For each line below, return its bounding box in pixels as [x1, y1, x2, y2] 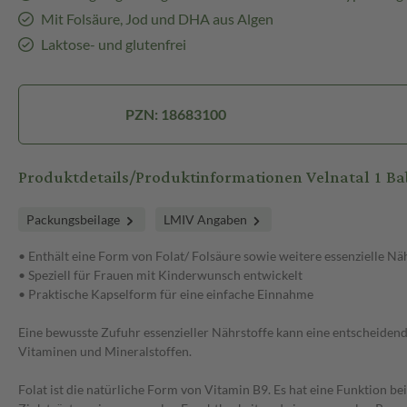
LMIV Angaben [163, 212, 250, 228]
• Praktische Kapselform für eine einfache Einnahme [18, 286, 313, 303]
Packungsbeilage [26, 212, 123, 228]
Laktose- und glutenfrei [40, 35, 186, 54]
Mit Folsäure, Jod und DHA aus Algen [40, 10, 273, 28]
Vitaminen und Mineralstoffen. [18, 343, 192, 360]
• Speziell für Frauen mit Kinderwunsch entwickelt [18, 267, 303, 283]
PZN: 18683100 [125, 105, 226, 124]
